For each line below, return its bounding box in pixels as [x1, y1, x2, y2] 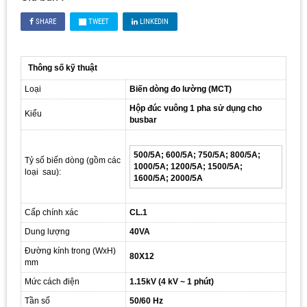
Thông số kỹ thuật [28, 62, 97, 73]
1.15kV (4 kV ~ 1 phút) [130, 276, 214, 286]
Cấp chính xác [25, 207, 78, 217]
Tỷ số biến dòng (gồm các [25, 155, 121, 165]
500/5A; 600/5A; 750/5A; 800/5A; [134, 149, 260, 160]
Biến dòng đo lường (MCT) [130, 84, 232, 94]
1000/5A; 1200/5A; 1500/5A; [134, 161, 243, 171]
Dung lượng [25, 226, 70, 236]
